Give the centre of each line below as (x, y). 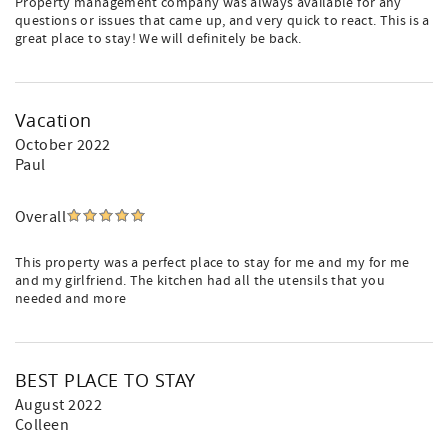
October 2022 (63, 145)
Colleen (42, 425)
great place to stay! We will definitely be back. (158, 39)
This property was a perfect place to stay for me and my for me (212, 263)
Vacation (53, 120)
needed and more (71, 299)
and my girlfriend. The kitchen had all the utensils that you (200, 281)
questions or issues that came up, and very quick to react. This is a (222, 21)
